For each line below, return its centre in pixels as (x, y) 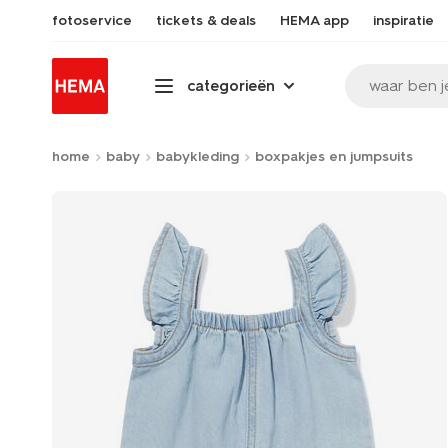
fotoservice (92, 20)
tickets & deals (206, 20)
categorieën (231, 85)
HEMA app (314, 20)
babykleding (197, 156)
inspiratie (403, 20)
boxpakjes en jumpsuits (334, 156)
